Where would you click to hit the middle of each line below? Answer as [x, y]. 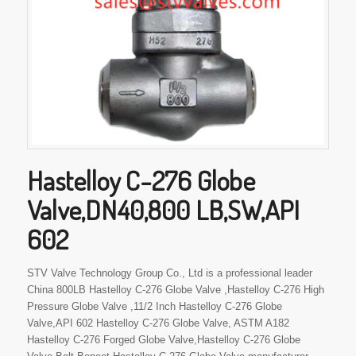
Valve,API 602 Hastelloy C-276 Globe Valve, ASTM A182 [158, 323]
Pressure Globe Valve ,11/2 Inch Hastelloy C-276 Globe [154, 306]
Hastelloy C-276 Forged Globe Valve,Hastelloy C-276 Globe [163, 339]
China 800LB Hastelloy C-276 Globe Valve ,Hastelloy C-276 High [175, 289]
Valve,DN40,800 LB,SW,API [163, 209]
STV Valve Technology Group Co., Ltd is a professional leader [169, 273]
